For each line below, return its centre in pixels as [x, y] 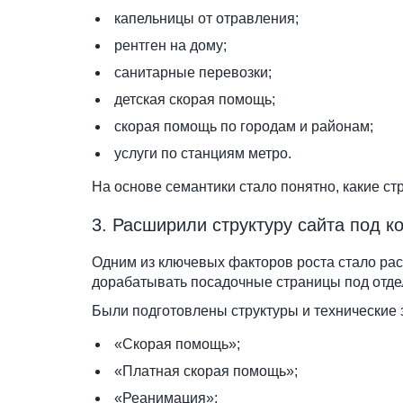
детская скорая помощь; [195, 99]
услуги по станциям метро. [203, 153]
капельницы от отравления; [206, 18]
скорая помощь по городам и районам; [244, 126]
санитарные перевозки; [193, 72]
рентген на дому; [170, 45]
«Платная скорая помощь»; [206, 371]
